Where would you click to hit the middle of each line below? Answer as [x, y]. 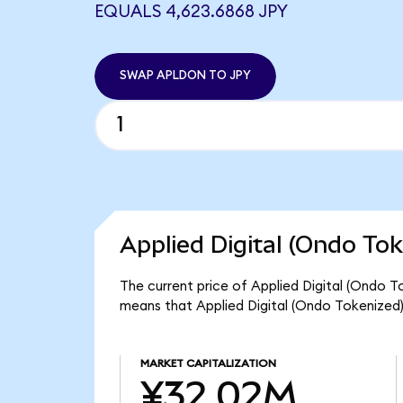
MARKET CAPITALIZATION [208, 364]
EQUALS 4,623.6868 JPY [191, 12]
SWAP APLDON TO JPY [185, 76]
